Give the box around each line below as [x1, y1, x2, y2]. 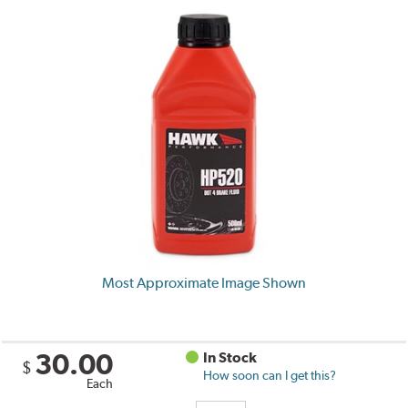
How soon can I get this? [203, 367, 337, 382]
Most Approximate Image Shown [102, 273, 306, 291]
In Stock [203, 348, 258, 366]
